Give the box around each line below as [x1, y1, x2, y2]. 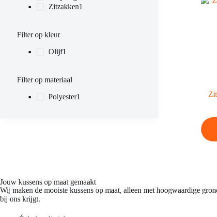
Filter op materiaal [17, 76, 72, 84]
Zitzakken [48, 2, 79, 11]
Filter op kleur [17, 31, 60, 39]
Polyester [48, 92, 77, 101]
